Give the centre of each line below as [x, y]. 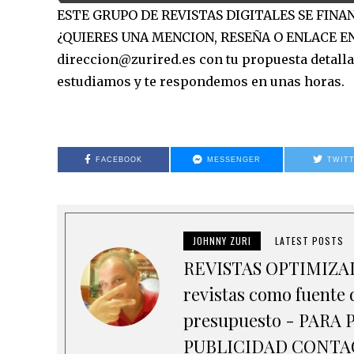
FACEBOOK [119, 159]
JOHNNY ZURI [222, 241]
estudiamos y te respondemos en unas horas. [201, 81]
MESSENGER [234, 159]
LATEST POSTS [310, 241]
